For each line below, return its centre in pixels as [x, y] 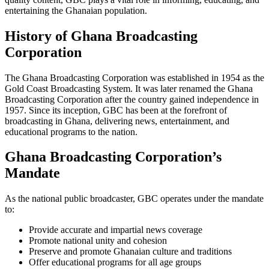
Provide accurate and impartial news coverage [116, 230]
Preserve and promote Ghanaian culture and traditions [130, 252]
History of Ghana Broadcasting [101, 36]
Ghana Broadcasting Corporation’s [113, 157]
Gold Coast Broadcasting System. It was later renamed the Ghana [129, 88]
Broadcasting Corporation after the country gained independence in [132, 99]
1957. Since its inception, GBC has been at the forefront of [116, 110]
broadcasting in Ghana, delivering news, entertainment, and [117, 121]
